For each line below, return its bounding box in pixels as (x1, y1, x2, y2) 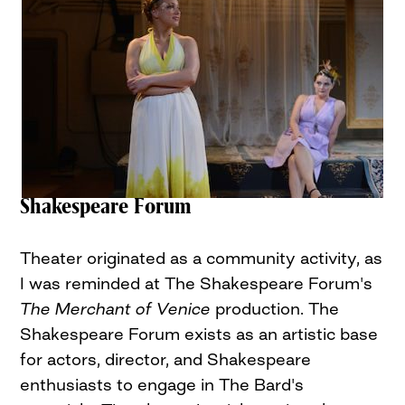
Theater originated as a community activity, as (20, 248, 383, 268)
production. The (215, 298, 340, 319)
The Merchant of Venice (20, 298, 216, 319)
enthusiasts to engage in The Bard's (20, 374, 305, 395)
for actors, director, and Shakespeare (20, 349, 312, 370)
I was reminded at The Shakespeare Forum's (20, 273, 373, 294)
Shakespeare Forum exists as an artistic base (20, 324, 379, 344)
